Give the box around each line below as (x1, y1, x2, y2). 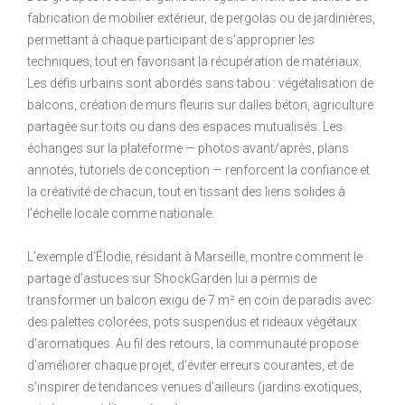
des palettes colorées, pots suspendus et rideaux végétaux (27, 314, 357, 329)
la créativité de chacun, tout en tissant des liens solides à (27, 184, 345, 199)
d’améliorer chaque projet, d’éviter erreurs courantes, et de (27, 357, 353, 372)
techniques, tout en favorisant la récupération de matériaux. (27, 53, 362, 69)
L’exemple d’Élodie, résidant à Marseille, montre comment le (27, 249, 363, 264)
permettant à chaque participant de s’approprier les (27, 32, 315, 47)
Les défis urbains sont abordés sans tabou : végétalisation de (27, 75, 373, 90)
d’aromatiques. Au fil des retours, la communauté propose (27, 335, 358, 351)
